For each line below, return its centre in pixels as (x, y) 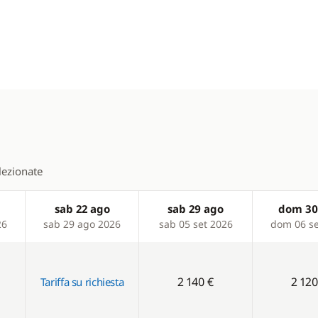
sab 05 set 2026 (196, 224)
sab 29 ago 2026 (82, 224)
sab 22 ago (82, 209)
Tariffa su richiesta (82, 282)
